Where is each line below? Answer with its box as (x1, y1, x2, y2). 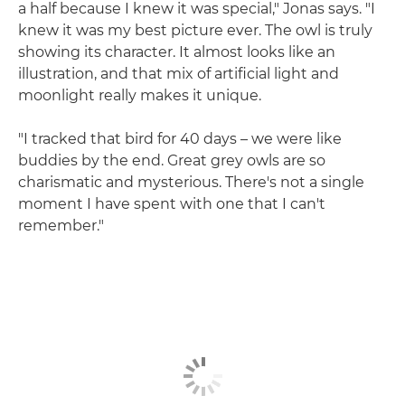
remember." (18, 216, 104, 234)
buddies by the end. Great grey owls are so (18, 151, 325, 169)
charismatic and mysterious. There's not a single (18, 173, 364, 191)
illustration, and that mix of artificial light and (18, 64, 339, 82)
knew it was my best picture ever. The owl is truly (18, 21, 372, 39)
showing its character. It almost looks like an (18, 42, 335, 61)
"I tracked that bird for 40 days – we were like (18, 129, 342, 147)
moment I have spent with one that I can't (18, 194, 325, 212)
